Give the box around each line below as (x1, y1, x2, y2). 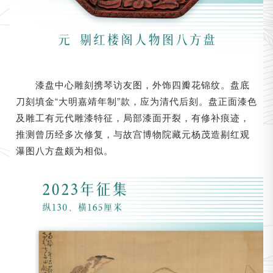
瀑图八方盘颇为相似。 (15, 143, 113, 157)
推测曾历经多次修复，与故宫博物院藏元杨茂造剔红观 (15, 127, 250, 140)
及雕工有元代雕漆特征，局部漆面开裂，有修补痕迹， (15, 110, 250, 124)
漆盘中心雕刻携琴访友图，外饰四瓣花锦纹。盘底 (35, 77, 250, 91)
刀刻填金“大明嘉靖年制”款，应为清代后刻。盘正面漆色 (15, 94, 257, 107)
